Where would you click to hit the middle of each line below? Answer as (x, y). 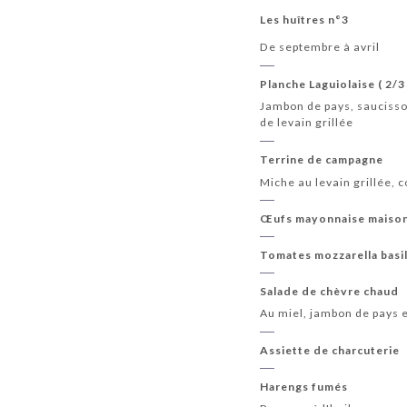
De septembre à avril (320, 47)
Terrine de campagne (322, 160)
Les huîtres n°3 (305, 20)
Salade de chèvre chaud (330, 291)
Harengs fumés (304, 386)
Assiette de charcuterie (330, 351)
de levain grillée (307, 123)
